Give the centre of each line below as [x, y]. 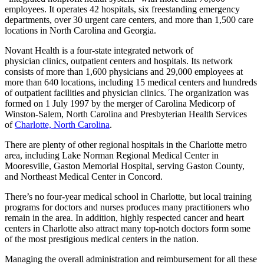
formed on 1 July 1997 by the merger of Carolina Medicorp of [120, 103]
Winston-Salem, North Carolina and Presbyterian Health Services [126, 114]
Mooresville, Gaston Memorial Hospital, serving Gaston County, [125, 166]
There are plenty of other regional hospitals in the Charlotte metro [126, 144]
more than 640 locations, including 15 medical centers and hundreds [131, 82]
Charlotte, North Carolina [62, 124]
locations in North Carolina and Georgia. [80, 30]
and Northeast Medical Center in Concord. [84, 176]
